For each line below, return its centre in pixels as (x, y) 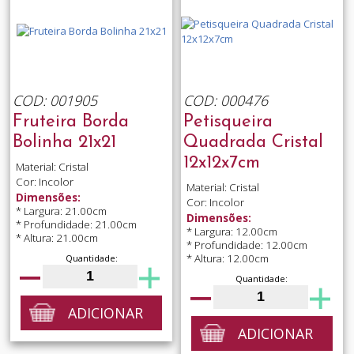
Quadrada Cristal (253, 143)
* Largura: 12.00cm (232, 231)
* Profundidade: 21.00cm (76, 224)
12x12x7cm (221, 164)
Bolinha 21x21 (64, 143)
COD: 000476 (225, 100)
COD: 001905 (55, 100)
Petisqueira (228, 122)
